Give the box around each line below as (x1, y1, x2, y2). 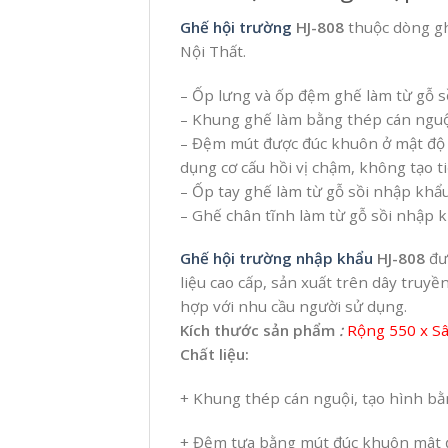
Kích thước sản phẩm (180, 320, 336, 341)
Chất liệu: (180, 344, 250, 365)
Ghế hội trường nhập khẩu (180, 248, 374, 269)
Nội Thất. (180, 40, 247, 61)
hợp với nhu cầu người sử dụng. (180, 296, 408, 317)
